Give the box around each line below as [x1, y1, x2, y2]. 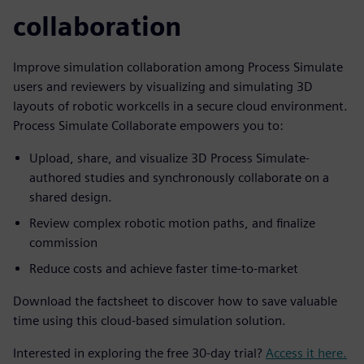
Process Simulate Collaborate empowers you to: [13, 118, 284, 133]
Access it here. [266, 345, 347, 361]
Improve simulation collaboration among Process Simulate [13, 59, 343, 75]
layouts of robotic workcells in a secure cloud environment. [13, 98, 348, 114]
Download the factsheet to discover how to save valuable [13, 293, 337, 309]
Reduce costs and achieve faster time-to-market [29, 261, 298, 276]
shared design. [29, 189, 112, 205]
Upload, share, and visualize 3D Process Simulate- [29, 150, 310, 166]
